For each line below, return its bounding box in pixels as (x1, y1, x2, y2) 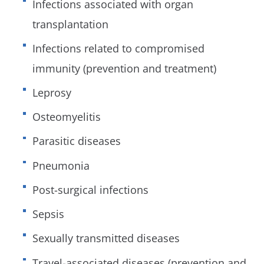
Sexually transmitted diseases (32, 231, 180, 246)
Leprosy (32, 85, 71, 100)
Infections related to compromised (32, 41, 204, 55)
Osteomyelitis (32, 110, 101, 124)
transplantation (32, 16, 108, 31)
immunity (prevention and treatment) (32, 61, 216, 75)
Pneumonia (32, 158, 90, 173)
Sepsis (32, 207, 64, 222)
